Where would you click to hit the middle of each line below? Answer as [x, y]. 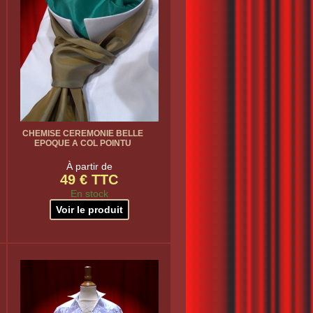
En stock [89, 194]
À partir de [89, 166]
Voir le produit [89, 210]
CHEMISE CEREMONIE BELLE [83, 133]
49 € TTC [89, 180]
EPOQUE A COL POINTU [83, 143]
